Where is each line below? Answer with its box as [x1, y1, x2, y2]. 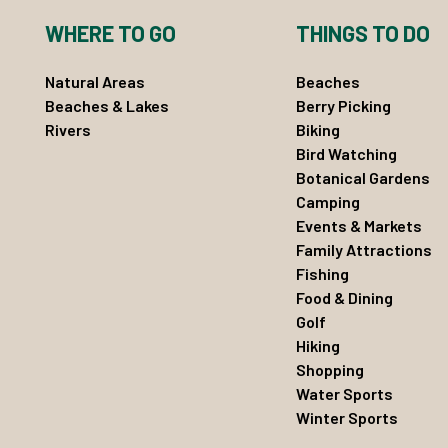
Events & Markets [295, 215, 422, 235]
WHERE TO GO [45, 19, 176, 46]
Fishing [295, 263, 349, 283]
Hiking [295, 335, 340, 355]
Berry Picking [295, 95, 391, 115]
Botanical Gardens [295, 167, 430, 187]
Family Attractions [295, 239, 432, 259]
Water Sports [295, 383, 393, 403]
